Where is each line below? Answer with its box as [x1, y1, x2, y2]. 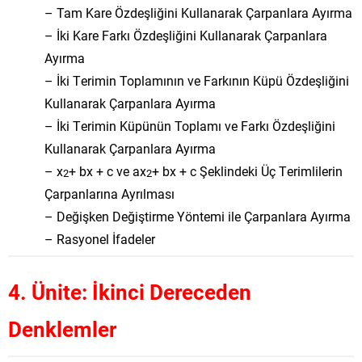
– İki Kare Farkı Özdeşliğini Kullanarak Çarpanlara [44, 27, 327, 44]
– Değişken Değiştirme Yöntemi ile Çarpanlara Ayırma [44, 208, 351, 225]
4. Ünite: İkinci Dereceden [8, 278, 251, 305]
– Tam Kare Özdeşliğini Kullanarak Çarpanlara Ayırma [44, 4, 352, 21]
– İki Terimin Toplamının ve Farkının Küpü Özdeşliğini [44, 72, 349, 89]
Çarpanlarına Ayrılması [44, 185, 175, 202]
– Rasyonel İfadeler [44, 230, 155, 247]
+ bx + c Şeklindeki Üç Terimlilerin [152, 162, 343, 179]
